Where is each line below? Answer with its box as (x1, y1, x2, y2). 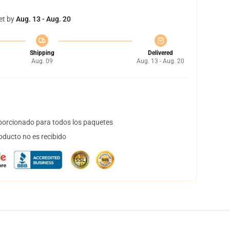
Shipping (29, 49, 54, 56)
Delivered (148, 49, 173, 56)
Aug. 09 (31, 57, 53, 65)
